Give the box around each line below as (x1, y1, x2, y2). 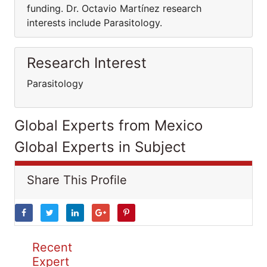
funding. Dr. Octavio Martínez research (27, 2, 201, 14)
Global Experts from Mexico (14, 117, 203, 134)
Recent (32, 240, 72, 254)
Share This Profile (27, 173, 127, 187)
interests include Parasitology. (27, 17, 162, 29)
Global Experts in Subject (14, 138, 186, 156)
